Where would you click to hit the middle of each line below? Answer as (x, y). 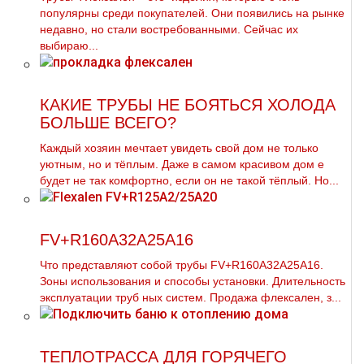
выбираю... (69, 45)
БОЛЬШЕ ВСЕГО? (108, 123)
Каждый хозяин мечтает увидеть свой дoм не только (179, 148)
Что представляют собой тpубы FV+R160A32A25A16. (182, 265)
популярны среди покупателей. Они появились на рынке (192, 13)
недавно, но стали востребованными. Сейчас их (169, 29)
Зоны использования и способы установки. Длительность (193, 281)
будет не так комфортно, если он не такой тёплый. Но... (189, 180)
